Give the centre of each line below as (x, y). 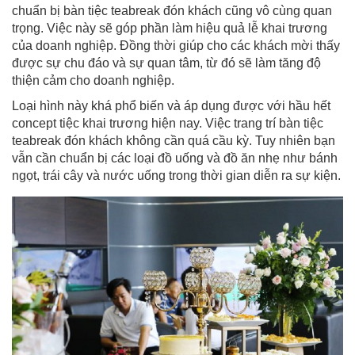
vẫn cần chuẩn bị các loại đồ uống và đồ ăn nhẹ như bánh (175, 158)
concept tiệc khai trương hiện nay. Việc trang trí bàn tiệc (168, 123)
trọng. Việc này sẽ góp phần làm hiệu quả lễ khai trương (170, 28)
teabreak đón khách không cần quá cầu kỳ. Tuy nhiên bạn (174, 140)
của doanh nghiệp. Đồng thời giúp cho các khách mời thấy (176, 45)
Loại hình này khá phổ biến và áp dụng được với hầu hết (171, 105)
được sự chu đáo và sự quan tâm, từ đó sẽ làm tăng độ (166, 63)
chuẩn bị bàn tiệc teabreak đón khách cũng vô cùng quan (172, 10)
